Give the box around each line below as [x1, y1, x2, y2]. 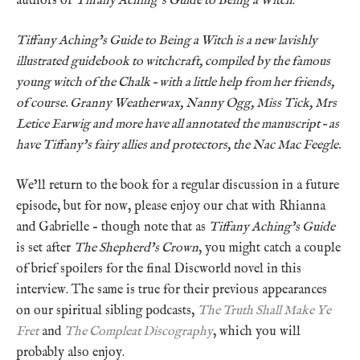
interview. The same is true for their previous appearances [16, 281, 327, 298]
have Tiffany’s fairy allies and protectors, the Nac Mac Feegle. [16, 137, 341, 153]
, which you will [213, 323, 301, 340]
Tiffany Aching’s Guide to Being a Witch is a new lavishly [16, 32, 317, 49]
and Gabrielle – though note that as [16, 219, 209, 235]
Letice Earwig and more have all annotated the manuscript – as [16, 116, 339, 133]
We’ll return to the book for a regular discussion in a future [16, 177, 339, 194]
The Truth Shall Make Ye [198, 302, 331, 319]
